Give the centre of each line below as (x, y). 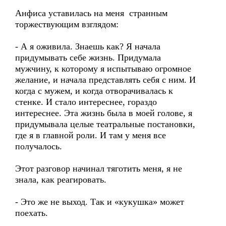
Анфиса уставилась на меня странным (91, 13)
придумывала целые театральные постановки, (105, 124)
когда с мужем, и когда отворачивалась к (94, 91)
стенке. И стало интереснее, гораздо (86, 102)
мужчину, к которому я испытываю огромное (103, 69)
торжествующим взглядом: (67, 24)
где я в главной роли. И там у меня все (91, 135)
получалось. (39, 146)
